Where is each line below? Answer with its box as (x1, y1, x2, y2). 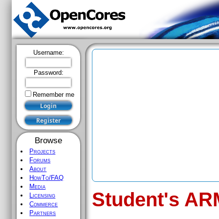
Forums (29, 156, 51, 164)
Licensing (29, 192, 56, 199)
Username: (33, 49, 64, 56)
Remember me (32, 91, 74, 98)
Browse (35, 135, 62, 145)
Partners (29, 209, 56, 217)
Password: (33, 69, 64, 76)
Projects (29, 148, 56, 155)
